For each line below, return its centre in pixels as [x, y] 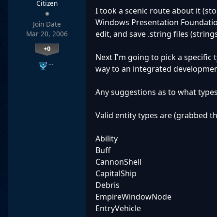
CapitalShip [116, 174]
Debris [108, 185]
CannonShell [118, 162]
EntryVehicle [118, 209]
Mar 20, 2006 [47, 34]
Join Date [47, 24]
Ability [107, 139]
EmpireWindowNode [133, 197]
